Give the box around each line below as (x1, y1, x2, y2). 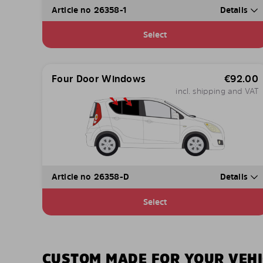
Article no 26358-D (52, 171, 129, 183)
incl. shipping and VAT (176, 85, 258, 97)
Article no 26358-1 (52, 4, 127, 16)
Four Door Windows (52, 72, 146, 86)
